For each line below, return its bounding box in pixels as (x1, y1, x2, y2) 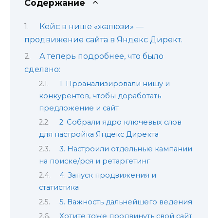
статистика (39, 183, 79, 192)
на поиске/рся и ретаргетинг (39, 156, 150, 165)
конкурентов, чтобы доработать (39, 91, 161, 100)
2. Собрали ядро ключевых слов (59, 118, 182, 127)
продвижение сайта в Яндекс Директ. (24, 35, 182, 45)
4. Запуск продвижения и (59, 171, 156, 180)
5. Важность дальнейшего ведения (59, 197, 192, 206)
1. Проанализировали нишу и (59, 79, 170, 88)
